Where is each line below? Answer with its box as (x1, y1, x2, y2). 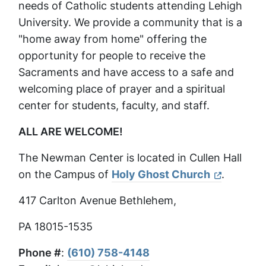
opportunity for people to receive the (18, 48, 205, 64)
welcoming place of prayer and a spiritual (18, 81, 225, 97)
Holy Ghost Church (112, 167, 210, 182)
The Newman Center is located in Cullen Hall (18, 150, 242, 166)
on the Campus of (18, 167, 112, 182)
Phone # (18, 245, 61, 261)
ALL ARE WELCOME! (18, 124, 123, 140)
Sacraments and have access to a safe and (18, 65, 234, 80)
